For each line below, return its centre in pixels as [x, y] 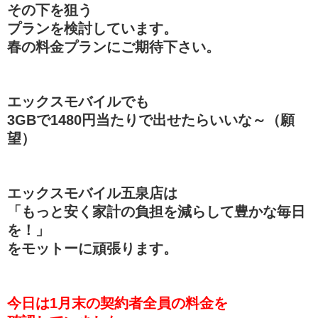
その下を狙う [50, 10]
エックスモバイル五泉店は [92, 193]
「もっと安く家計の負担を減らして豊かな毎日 [156, 211]
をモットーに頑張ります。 [92, 248]
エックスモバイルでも [78, 101]
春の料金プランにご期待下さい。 [114, 46]
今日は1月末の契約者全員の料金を [117, 303]
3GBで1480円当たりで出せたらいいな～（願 [151, 120]
